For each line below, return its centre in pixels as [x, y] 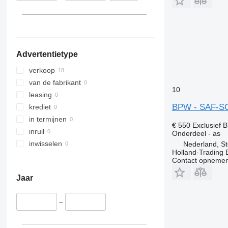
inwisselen [45, 144]
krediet [40, 107]
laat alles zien [62, 7]
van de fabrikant [55, 83]
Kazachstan [73, 14]
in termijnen [48, 119]
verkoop [42, 70]
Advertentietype [47, 54]
